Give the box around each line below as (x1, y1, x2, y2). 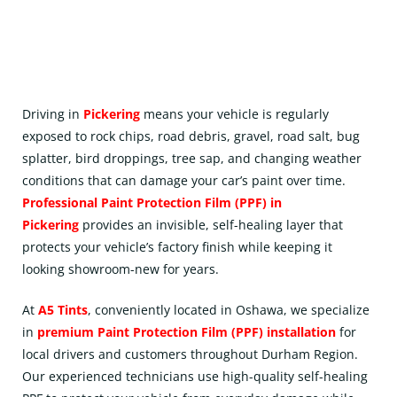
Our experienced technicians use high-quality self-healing (22, 368, 368, 385)
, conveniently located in (88, 301, 236, 318)
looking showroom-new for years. (22, 261, 219, 277)
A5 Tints (38, 301, 88, 318)
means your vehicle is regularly (140, 105, 329, 122)
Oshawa (236, 301, 284, 318)
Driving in (22, 105, 83, 122)
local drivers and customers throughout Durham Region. (22, 346, 358, 362)
